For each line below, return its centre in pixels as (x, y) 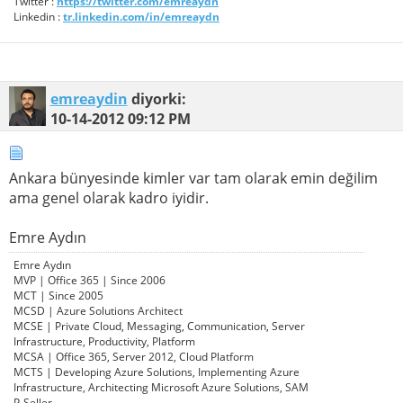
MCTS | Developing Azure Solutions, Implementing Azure (157, 372)
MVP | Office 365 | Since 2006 (90, 280)
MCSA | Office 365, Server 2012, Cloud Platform (134, 356)
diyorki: (157, 99)
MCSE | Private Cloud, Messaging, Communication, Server (159, 326)
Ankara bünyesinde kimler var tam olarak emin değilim (193, 178)
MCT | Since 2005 (58, 295)
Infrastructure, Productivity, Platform (104, 341)
